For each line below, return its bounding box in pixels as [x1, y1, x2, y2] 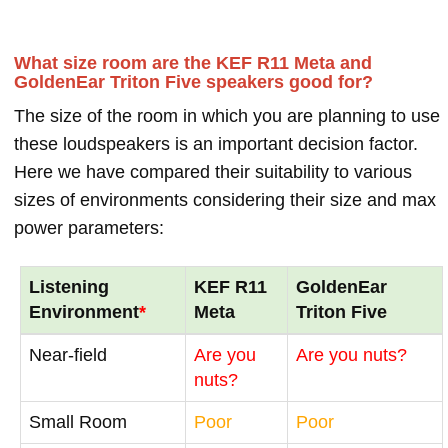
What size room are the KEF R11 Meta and [14, 52, 372, 73]
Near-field [29, 344, 107, 365]
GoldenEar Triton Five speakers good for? [14, 71, 373, 92]
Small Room [29, 411, 127, 432]
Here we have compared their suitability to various [14, 161, 412, 182]
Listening [29, 276, 109, 297]
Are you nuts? [296, 344, 407, 365]
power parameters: [14, 217, 164, 238]
